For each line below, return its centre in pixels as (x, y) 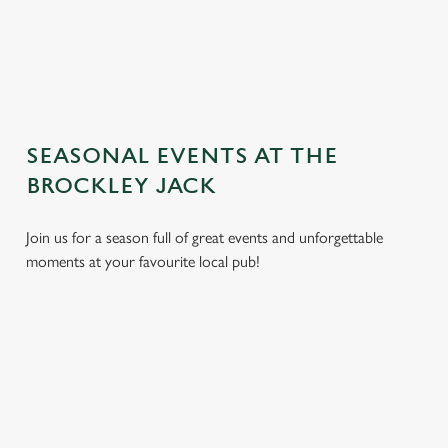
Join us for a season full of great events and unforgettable (204, 237)
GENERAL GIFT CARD (138, 56)
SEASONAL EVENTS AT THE (182, 156)
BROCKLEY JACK (121, 186)
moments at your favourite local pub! (143, 261)
